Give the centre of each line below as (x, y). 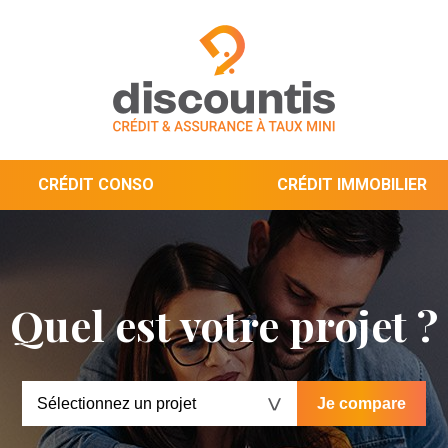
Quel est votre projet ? (224, 325)
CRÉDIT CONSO (96, 184)
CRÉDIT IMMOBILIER (352, 184)
